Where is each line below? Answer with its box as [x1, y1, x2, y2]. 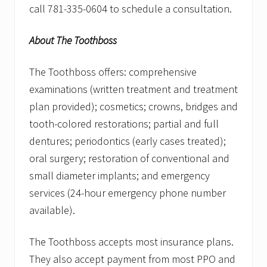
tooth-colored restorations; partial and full [29, 117, 219, 131]
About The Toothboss [29, 33, 117, 48]
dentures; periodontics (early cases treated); [29, 134, 226, 148]
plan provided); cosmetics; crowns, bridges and [29, 100, 238, 114]
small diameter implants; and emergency [29, 169, 210, 183]
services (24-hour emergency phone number [29, 186, 226, 200]
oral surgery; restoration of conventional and [29, 151, 229, 166]
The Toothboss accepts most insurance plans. [29, 235, 234, 249]
